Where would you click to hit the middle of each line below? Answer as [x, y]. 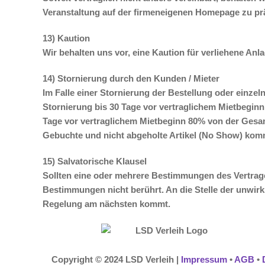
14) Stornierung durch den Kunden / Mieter [131, 78]
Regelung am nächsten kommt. [106, 204]
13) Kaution [66, 38]
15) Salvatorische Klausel [95, 161]
